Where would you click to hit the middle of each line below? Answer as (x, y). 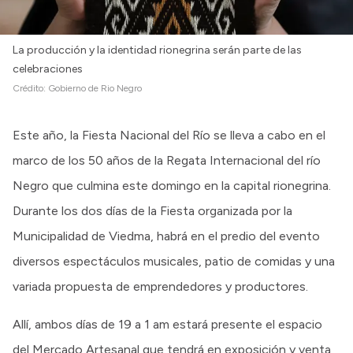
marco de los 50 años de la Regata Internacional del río (167, 160)
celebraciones (48, 69)
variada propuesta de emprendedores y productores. (160, 286)
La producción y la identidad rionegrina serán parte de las (157, 50)
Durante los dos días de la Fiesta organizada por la (152, 210)
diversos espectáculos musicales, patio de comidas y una (174, 261)
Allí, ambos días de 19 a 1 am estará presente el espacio (167, 324)
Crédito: (30, 88)
